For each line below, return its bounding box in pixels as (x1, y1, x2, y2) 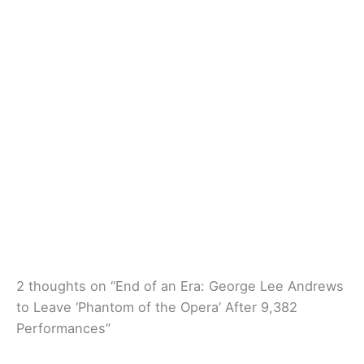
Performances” (16, 320, 110, 337)
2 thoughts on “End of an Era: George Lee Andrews (16, 278, 344, 295)
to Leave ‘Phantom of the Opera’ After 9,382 (16, 299, 297, 316)
